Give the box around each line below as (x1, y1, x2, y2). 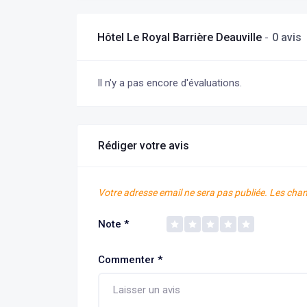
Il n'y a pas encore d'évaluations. (97, 77, 242, 89)
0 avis (272, 30, 302, 44)
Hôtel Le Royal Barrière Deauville (97, 30, 265, 44)
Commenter (98, 254, 158, 266)
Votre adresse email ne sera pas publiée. (98, 187, 267, 198)
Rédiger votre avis (98, 139, 189, 152)
